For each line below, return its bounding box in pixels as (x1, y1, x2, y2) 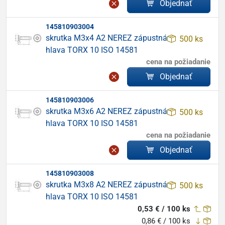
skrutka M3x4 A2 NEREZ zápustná (46, 33, 167, 43)
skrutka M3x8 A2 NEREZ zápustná (46, 180, 167, 189)
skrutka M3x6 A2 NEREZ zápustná (46, 106, 167, 116)
